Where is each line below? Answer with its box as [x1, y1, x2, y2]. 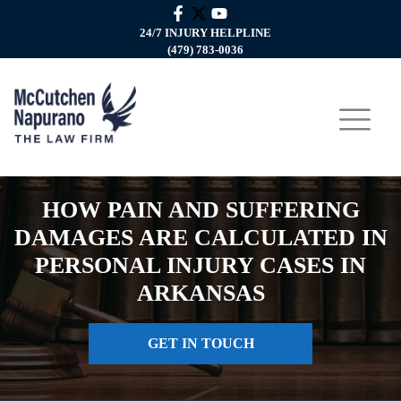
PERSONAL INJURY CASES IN [35, 252, 366, 278]
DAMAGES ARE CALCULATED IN [13, 225, 388, 251]
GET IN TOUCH [147, 336, 254, 351]
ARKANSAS [136, 280, 265, 306]
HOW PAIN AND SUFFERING [41, 197, 360, 223]
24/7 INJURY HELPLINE [139, 26, 271, 39]
